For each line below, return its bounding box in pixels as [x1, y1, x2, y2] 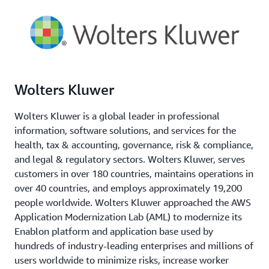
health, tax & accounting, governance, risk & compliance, [14, 138, 253, 151]
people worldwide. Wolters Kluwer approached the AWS [14, 196, 251, 208]
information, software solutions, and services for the [14, 124, 236, 136]
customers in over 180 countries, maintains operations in [14, 167, 253, 180]
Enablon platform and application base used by [14, 225, 213, 237]
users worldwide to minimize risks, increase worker [14, 253, 229, 266]
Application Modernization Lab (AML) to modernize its [14, 210, 242, 223]
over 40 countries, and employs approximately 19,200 [14, 181, 242, 194]
